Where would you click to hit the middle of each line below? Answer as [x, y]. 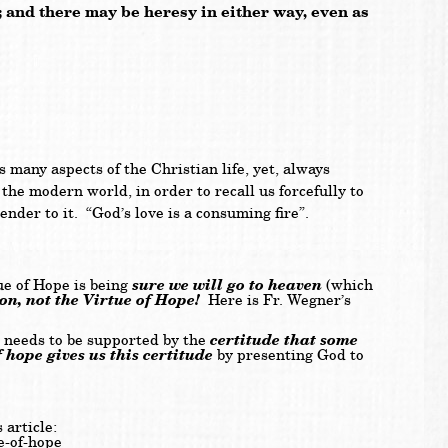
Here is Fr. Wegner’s [275, 300]
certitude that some [284, 341]
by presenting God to [288, 356]
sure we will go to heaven [227, 285]
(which [347, 285]
